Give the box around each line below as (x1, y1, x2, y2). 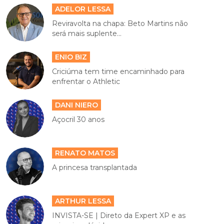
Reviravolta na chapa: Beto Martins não (52, 19, 188, 28)
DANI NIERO (55, 100, 98, 109)
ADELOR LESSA (55, 4, 111, 13)
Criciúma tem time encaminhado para (52, 67, 185, 76)
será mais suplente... (52, 29, 122, 38)
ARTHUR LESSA (55, 196, 111, 205)
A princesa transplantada (52, 163, 137, 172)
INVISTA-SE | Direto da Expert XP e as (52, 211, 186, 220)
